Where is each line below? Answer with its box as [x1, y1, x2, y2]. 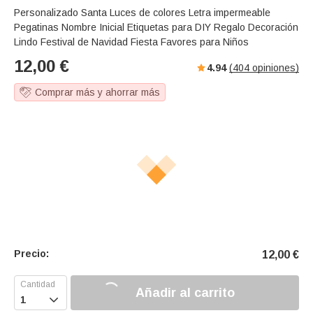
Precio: [14, 248, 49, 260]
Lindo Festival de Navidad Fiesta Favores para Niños [14, 36, 249, 48]
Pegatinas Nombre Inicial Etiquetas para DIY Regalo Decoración [14, 22, 298, 34]
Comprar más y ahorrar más [35, 87, 160, 99]
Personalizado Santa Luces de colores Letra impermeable [14, 7, 270, 19]
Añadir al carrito [135, 285, 235, 300]
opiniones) [249, 62, 299, 74]
